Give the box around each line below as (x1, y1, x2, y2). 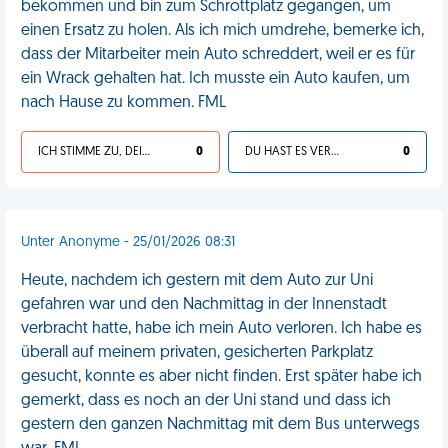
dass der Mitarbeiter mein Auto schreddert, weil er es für (21, 47, 415, 63)
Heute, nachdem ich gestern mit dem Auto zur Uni (21, 273, 373, 289)
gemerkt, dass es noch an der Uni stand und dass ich (21, 393, 391, 409)
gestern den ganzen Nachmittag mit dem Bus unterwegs (21, 417, 420, 433)
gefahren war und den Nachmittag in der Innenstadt (21, 297, 387, 313)
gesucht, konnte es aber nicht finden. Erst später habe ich (21, 369, 422, 385)
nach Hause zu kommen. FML (21, 95, 226, 111)
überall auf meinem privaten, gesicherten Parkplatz (21, 345, 373, 361)
